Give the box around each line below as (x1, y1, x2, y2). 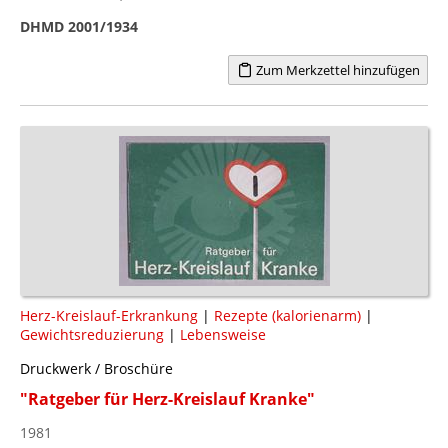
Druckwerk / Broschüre (20, 358, 173, 378)
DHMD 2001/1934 (20, 16, 138, 36)
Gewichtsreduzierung (20, 324, 164, 344)
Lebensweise (180, 324, 266, 344)
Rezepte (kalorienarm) (214, 305, 361, 325)
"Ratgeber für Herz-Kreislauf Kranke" (20, 387, 315, 410)
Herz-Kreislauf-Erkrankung (20, 305, 198, 325)
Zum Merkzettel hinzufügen (252, 60, 420, 79)
